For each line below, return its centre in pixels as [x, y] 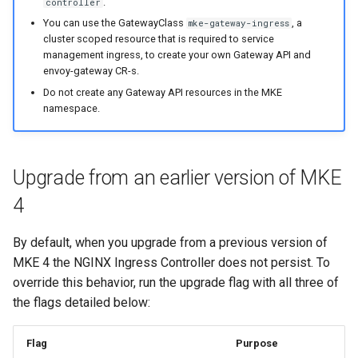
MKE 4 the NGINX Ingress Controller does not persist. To [171, 263]
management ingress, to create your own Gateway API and [177, 55]
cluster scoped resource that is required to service [158, 39]
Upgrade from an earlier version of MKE [177, 178]
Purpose [257, 344]
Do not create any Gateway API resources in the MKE [162, 92]
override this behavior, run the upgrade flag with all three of [176, 283]
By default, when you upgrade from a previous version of [170, 243]
